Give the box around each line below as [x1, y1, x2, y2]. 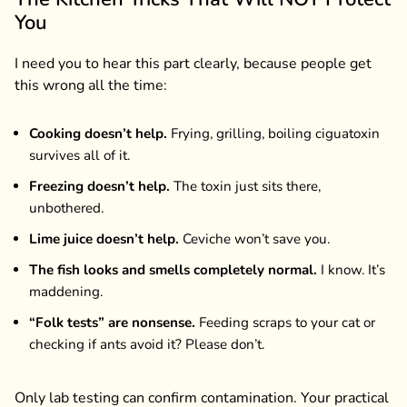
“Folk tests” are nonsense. [29, 313, 195, 332]
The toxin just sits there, [170, 176, 321, 195]
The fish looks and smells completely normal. [29, 260, 317, 279]
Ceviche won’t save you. [179, 229, 330, 248]
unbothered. [29, 198, 104, 217]
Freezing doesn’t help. [29, 176, 170, 195]
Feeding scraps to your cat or [195, 313, 375, 332]
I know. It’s [317, 260, 385, 279]
